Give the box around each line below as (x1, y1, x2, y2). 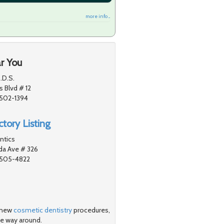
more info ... (85, 12, 110, 19)
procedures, (72, 205, 110, 214)
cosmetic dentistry (13, 205, 72, 214)
